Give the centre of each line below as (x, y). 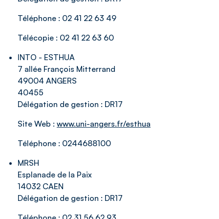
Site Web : (37, 124)
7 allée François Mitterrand (66, 69)
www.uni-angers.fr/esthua (104, 124)
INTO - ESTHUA (46, 57)
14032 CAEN (41, 186)
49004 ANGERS (47, 81)
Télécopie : (39, 38)
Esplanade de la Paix (55, 175)
